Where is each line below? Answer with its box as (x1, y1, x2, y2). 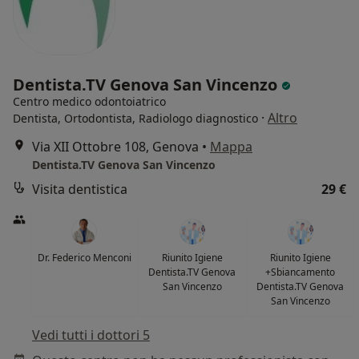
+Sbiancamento (265, 265, 336, 280)
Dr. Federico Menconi (37, 251, 131, 265)
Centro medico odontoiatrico (13, 94, 166, 110)
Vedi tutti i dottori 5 (32, 326, 150, 345)
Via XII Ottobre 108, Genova (32, 138, 199, 156)
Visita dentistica (32, 180, 127, 199)
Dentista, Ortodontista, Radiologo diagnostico (13, 111, 258, 127)
